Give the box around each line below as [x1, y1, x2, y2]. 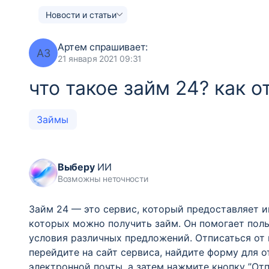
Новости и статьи [46, 9, 116, 20]
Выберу [58, 161, 95, 173]
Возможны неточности [58, 174, 148, 184]
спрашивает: [86, 41, 148, 53]
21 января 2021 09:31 [58, 53, 142, 64]
